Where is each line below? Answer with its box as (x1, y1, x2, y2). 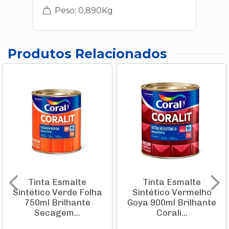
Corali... (156, 208, 188, 218)
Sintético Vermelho (132, 187, 212, 198)
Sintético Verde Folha (12, 187, 102, 198)
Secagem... (34, 208, 80, 218)
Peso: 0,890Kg (53, 6, 113, 15)
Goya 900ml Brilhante (127, 197, 216, 208)
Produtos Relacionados (8, 46, 167, 61)
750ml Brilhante (24, 197, 90, 208)
